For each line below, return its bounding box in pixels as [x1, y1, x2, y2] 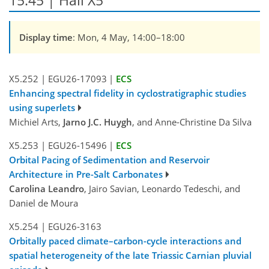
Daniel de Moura [9, 197, 78, 210]
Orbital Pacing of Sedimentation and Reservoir [9, 154, 210, 166]
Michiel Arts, [9, 116, 63, 128]
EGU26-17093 [47, 73, 107, 85]
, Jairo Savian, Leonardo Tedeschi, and [84, 183, 240, 195]
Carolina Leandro [9, 183, 84, 195]
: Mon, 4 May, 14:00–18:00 [73, 31, 185, 44]
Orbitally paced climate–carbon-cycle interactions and [9, 235, 241, 247]
